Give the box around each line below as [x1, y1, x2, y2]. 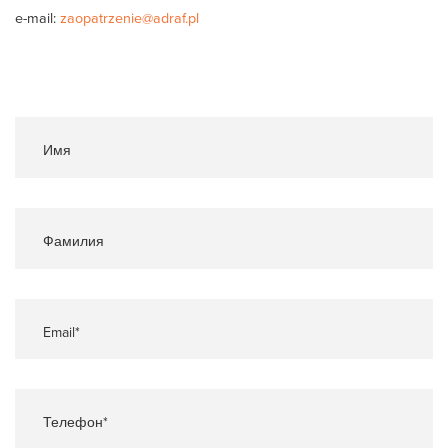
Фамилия [15, 227, 76, 247]
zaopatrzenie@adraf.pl [60, 7, 199, 28]
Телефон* [15, 409, 80, 429]
